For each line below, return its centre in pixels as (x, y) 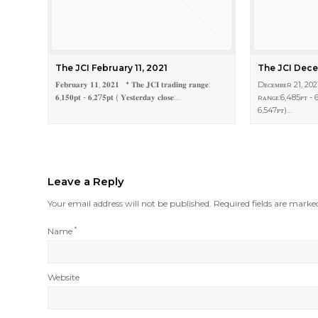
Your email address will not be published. (130, 204)
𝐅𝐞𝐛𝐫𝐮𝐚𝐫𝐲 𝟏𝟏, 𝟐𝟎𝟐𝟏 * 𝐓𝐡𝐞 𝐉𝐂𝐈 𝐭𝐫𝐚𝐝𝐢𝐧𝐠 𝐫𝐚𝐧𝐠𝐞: (133, 85)
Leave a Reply (86, 182)
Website (64, 278)
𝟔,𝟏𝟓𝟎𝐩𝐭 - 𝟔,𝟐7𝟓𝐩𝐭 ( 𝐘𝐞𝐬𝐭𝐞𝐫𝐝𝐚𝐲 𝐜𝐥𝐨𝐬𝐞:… (118, 98)
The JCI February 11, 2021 (112, 68)
